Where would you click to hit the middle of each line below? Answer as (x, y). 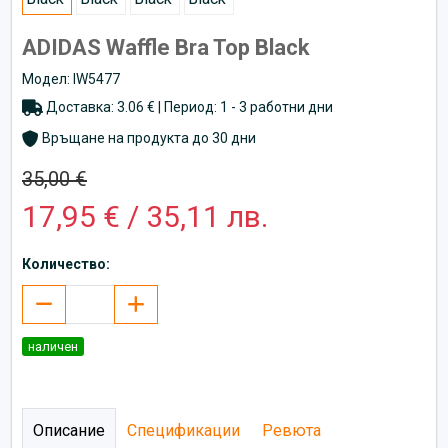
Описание (69, 430)
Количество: (66, 263)
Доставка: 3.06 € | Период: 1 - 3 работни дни (188, 106)
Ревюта (291, 430)
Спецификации (183, 430)
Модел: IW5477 (71, 78)
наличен (53, 346)
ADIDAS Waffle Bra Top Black (166, 47)
